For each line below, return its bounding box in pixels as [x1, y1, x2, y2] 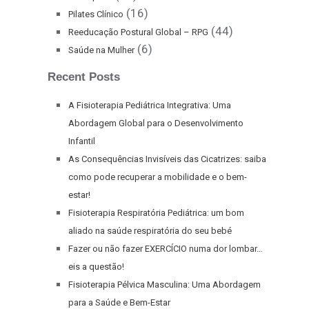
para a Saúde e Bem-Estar [68, 297, 170, 308]
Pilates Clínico [68, 9, 123, 19]
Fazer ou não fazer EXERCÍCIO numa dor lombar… [68, 243, 263, 254]
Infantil [68, 136, 95, 146]
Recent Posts [48, 70, 120, 83]
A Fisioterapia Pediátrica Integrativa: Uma [68, 100, 231, 110]
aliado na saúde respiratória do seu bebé [68, 226, 232, 236]
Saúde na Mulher [68, 45, 134, 55]
